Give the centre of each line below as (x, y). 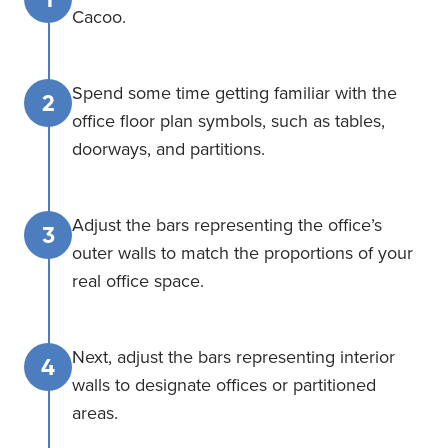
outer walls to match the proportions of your (242, 252)
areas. (95, 412)
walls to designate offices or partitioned (224, 384)
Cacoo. (99, 16)
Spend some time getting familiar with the (234, 92)
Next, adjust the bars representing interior (233, 356)
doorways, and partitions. (168, 148)
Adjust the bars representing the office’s (227, 224)
